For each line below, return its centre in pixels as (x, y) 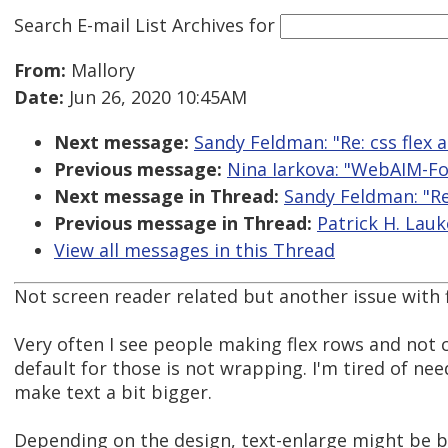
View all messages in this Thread (194, 250)
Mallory (100, 70)
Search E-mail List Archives (129, 24)
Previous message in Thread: (183, 223)
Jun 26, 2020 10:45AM (155, 97)
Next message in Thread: (166, 196)
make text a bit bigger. (113, 392)
